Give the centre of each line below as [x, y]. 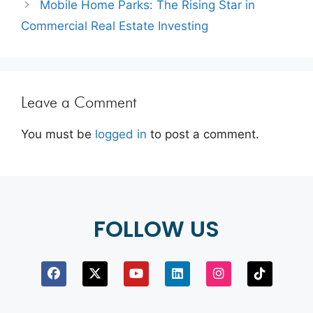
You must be [58, 134]
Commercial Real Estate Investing [115, 26]
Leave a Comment [79, 102]
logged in [121, 134]
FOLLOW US [156, 228]
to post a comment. [203, 134]
